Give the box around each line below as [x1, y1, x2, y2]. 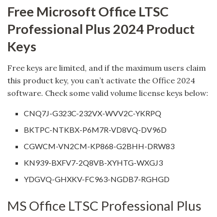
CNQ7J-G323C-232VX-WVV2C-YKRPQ [24, 108, 162, 118]
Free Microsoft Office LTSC [7, 3, 169, 19]
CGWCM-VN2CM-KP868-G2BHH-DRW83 [24, 141, 175, 151]
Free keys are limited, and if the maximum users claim [7, 63, 206, 73]
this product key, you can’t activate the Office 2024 [7, 76, 195, 86]
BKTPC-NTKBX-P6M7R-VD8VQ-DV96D [24, 125, 167, 135]
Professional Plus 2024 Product [7, 20, 195, 37]
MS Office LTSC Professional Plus [7, 198, 201, 214]
